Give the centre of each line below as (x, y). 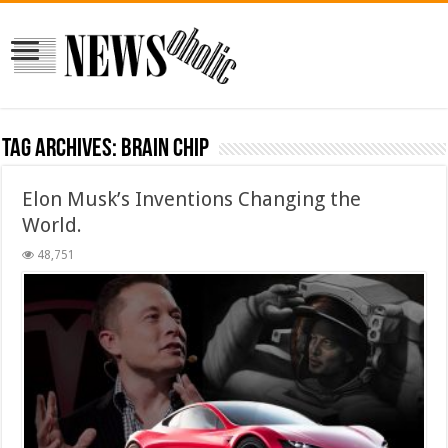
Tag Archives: (62, 149)
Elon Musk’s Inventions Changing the (192, 198)
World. (52, 224)
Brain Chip (165, 149)
